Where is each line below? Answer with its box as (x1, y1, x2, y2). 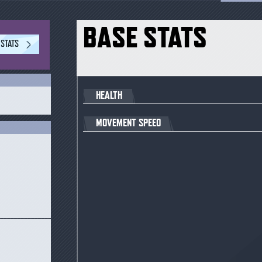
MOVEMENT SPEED (95, 116, 161, 129)
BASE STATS (82, 19, 207, 54)
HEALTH (95, 88, 122, 101)
